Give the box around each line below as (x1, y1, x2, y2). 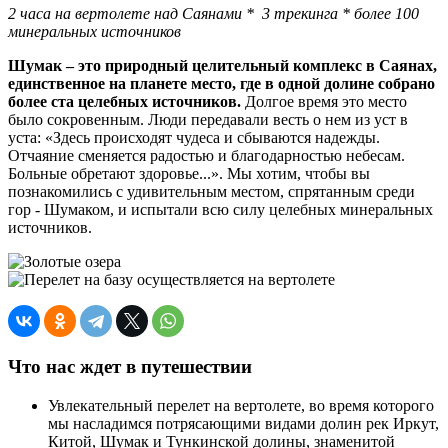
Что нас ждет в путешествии (8, 355, 252, 377)
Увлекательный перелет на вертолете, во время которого (48, 396, 434, 414)
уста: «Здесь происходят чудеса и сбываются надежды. (8, 129, 380, 147)
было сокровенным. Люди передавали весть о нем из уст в (8, 111, 408, 129)
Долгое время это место (245, 93, 407, 111)
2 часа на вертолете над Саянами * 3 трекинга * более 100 (8, 5, 419, 23)
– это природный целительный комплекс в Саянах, (66, 57, 437, 75)
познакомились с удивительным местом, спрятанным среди (8, 183, 415, 201)
